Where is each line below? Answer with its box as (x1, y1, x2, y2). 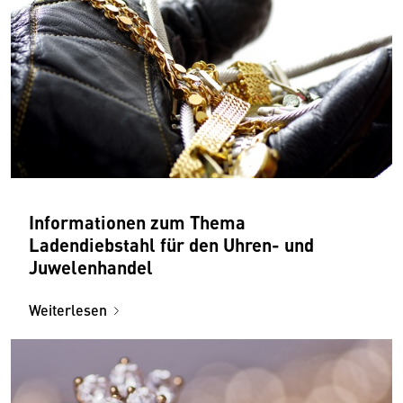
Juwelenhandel (29, 254, 153, 281)
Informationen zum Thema (29, 209, 246, 236)
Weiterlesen (29, 300, 107, 321)
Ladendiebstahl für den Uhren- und (29, 231, 314, 258)
